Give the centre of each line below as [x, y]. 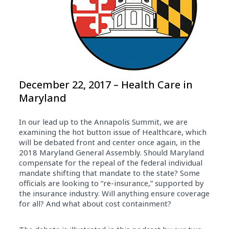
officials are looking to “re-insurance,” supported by [111, 183]
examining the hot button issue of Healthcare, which [112, 132]
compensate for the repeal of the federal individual [110, 163]
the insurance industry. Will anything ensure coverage [114, 193]
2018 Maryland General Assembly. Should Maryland [111, 152]
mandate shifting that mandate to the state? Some [109, 173]
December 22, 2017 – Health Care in [106, 85]
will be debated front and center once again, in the [109, 142]
